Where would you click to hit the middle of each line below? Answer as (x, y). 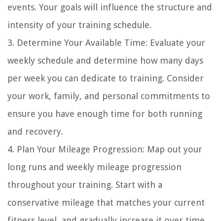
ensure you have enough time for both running (105, 114)
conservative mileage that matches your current (106, 203)
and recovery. (35, 132)
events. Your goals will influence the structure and (110, 7)
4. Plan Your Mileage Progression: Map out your (105, 149)
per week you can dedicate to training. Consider (106, 78)
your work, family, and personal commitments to (109, 96)
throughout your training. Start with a (85, 185)
